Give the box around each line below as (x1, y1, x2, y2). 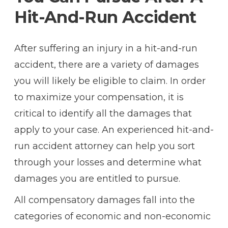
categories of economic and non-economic (14, 210, 211, 222)
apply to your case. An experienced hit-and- (14, 124, 214, 135)
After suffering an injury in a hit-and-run (14, 42, 197, 54)
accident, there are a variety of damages (14, 59, 199, 70)
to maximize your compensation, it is (14, 91, 184, 103)
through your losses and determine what (14, 156, 202, 168)
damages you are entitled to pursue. (14, 173, 180, 184)
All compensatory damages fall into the (14, 194, 195, 206)
